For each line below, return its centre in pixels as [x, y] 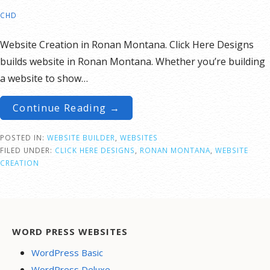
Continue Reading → [66, 108]
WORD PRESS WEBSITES [70, 231]
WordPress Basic [67, 252]
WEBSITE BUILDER [81, 137]
